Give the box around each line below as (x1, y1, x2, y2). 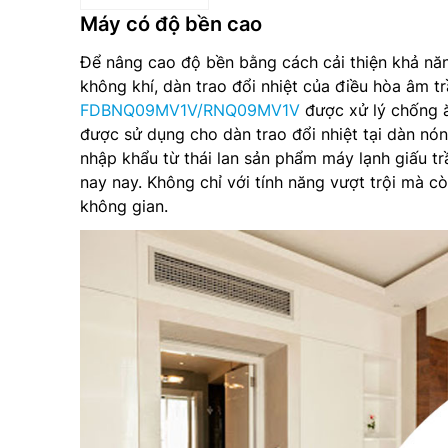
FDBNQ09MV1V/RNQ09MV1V (80, 99, 300, 120)
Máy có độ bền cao (80, 11, 262, 36)
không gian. (80, 195, 168, 216)
